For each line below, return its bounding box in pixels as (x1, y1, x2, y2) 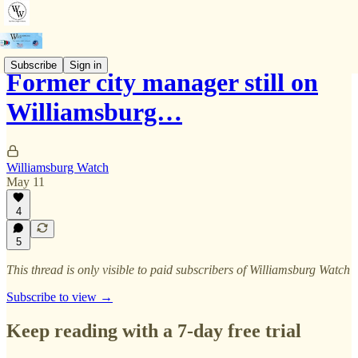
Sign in (70, 58, 101, 71)
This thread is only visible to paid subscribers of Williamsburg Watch (6, 263, 350, 276)
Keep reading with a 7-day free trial (6, 320, 301, 341)
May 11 (6, 174, 45, 189)
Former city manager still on (6, 68, 318, 97)
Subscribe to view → (6, 290, 113, 304)
